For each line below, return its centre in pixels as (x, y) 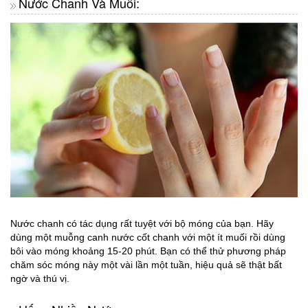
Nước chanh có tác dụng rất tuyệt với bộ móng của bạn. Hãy (142, 224)
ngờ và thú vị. (40, 279)
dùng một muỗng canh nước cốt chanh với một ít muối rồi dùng (148, 238)
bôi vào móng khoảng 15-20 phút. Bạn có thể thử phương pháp (148, 251)
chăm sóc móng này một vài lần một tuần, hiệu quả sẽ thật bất (146, 265)
